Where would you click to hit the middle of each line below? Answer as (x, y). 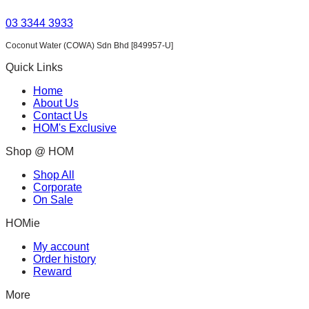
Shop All (54, 175)
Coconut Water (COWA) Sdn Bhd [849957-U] (89, 45)
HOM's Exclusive (75, 128)
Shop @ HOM (40, 151)
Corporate (58, 187)
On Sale (53, 199)
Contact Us (60, 115)
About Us (56, 103)
